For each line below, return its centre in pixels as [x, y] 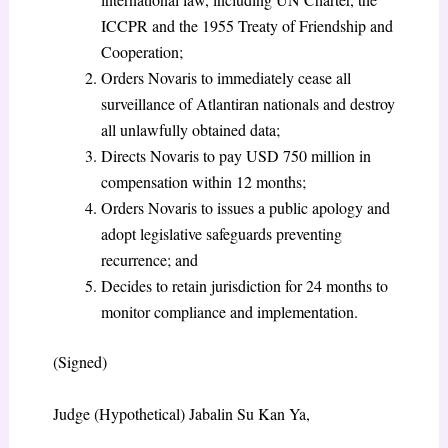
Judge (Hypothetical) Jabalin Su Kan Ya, [183, 413]
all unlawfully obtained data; [190, 130]
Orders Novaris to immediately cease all [225, 78]
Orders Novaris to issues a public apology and [245, 208]
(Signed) [79, 362]
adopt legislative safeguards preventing [221, 234]
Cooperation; [141, 52]
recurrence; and [149, 260]
